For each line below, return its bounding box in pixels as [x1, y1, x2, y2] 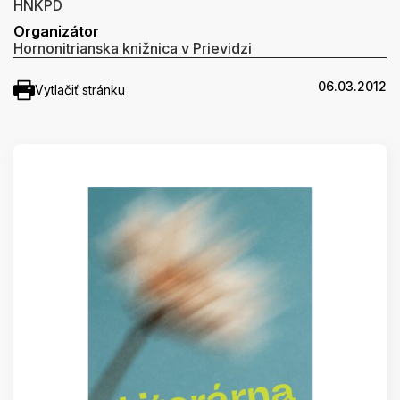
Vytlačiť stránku [35, 82, 125, 97]
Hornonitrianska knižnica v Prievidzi [13, 39, 252, 57]
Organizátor [13, 22, 99, 40]
